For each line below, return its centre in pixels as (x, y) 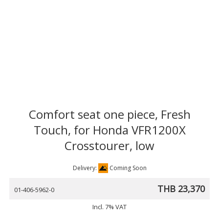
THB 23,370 (181, 189)
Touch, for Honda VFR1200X (109, 130)
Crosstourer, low (109, 145)
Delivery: (85, 168)
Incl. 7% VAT (109, 207)
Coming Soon (127, 168)
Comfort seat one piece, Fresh (109, 114)
